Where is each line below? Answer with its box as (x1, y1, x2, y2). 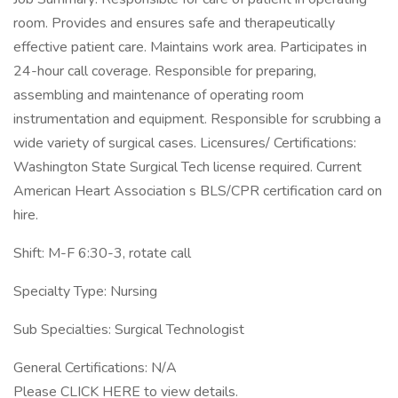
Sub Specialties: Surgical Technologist (13, 320, 244, 339)
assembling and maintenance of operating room (13, 85, 304, 105)
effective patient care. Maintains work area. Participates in (13, 37, 367, 57)
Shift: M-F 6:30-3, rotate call (13, 243, 191, 263)
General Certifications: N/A (13, 358, 177, 378)
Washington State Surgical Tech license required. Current (13, 157, 362, 177)
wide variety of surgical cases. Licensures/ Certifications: (13, 133, 356, 153)
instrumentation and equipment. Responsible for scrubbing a (13, 109, 381, 129)
